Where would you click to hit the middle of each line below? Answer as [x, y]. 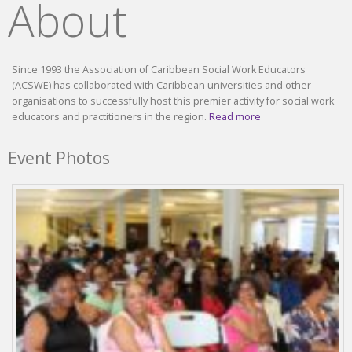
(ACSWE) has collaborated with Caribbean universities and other [161, 85]
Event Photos [59, 158]
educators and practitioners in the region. [110, 116]
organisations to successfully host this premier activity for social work [173, 101]
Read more [235, 116]
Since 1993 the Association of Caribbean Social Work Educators [159, 69]
